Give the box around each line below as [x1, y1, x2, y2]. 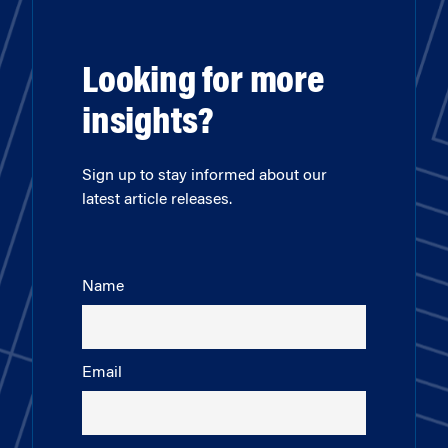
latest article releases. [82, 192, 232, 209]
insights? [82, 105, 215, 144]
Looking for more [82, 64, 324, 103]
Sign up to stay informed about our [82, 168, 327, 185]
